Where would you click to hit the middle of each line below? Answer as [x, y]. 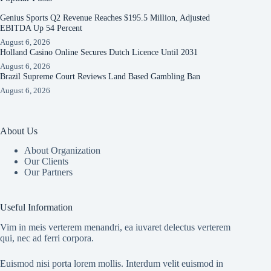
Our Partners [48, 172]
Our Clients [46, 162]
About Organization [62, 151]
